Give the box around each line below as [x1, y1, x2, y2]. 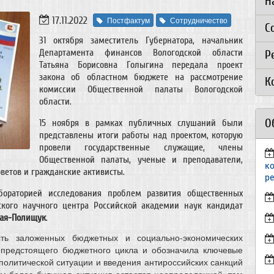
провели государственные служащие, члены [39, 142, 243, 154]
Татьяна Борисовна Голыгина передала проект [39, 59, 243, 71]
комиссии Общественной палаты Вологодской [39, 84, 243, 95]
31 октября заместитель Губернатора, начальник [39, 35, 243, 46]
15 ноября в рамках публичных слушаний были [39, 117, 243, 129]
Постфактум [107, 15, 150, 26]
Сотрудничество [170, 15, 228, 26]
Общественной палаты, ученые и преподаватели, [39, 154, 243, 166]
